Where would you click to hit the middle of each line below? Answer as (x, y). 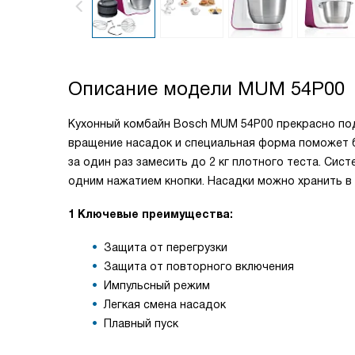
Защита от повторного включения (199, 266)
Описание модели (153, 88)
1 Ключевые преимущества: (151, 214)
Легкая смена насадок (165, 304)
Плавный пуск (141, 323)
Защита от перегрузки (166, 247)
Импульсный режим (157, 285)
